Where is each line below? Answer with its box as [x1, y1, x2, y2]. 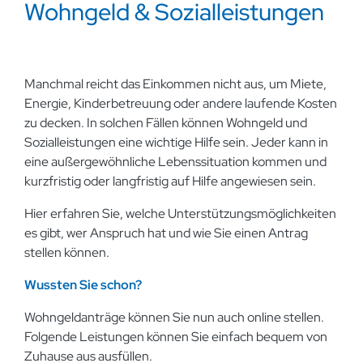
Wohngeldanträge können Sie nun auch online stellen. [24, 309, 324, 326]
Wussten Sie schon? [24, 276, 142, 293]
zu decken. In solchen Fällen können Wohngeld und [24, 114, 307, 131]
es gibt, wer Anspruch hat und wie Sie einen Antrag [24, 224, 308, 241]
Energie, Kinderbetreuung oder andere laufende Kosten [24, 95, 337, 112]
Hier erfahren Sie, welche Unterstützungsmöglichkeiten [24, 205, 336, 222]
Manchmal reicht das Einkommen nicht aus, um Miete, [24, 75, 327, 92]
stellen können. [24, 244, 112, 261]
